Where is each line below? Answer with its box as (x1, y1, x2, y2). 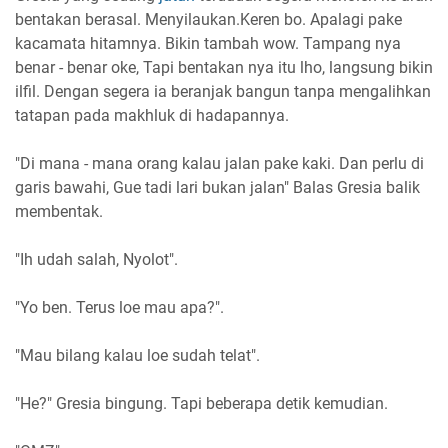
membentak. (15, 201, 103, 221)
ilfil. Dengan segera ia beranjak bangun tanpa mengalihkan (15, 81, 431, 101)
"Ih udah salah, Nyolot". (15, 249, 178, 269)
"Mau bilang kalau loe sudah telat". (15, 345, 260, 365)
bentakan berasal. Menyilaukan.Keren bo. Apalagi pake (15, 9, 402, 29)
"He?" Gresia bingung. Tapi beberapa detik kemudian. (15, 393, 388, 413)
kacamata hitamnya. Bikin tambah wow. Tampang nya (15, 33, 401, 53)
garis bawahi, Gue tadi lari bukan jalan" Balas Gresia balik (15, 177, 420, 197)
